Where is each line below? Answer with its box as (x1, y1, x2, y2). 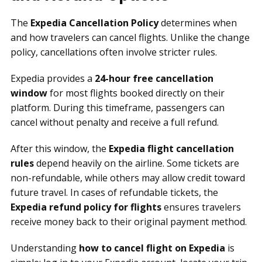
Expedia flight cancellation (109, 142, 234, 155)
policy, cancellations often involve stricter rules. (11, 46, 217, 58)
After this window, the (11, 142, 109, 155)
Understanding (11, 242, 79, 254)
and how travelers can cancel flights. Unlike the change (11, 31, 250, 44)
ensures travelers (161, 201, 241, 213)
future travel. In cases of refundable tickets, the (11, 186, 218, 199)
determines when (158, 16, 237, 29)
